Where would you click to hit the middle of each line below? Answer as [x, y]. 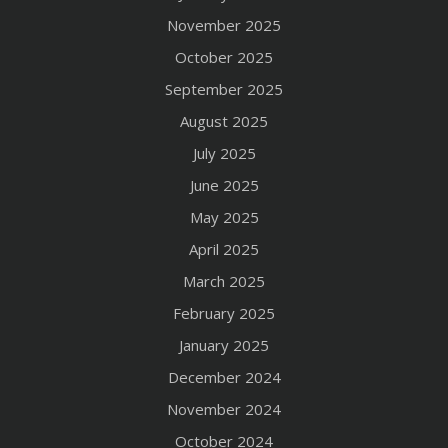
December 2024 [224, 377]
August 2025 [224, 121]
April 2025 [224, 249]
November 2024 [224, 409]
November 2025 [224, 25]
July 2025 [224, 153]
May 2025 [224, 217]
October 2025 [224, 57]
